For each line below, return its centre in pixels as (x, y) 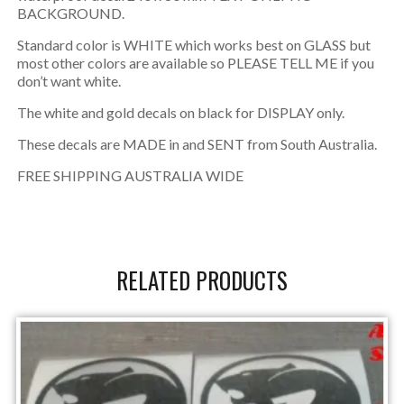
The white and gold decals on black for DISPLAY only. (180, 113)
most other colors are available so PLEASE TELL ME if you (195, 63)
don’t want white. (69, 81)
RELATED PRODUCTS (202, 280)
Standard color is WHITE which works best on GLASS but (193, 45)
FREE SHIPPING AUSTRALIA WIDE (130, 176)
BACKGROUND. (70, 14)
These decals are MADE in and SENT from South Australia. (197, 144)
